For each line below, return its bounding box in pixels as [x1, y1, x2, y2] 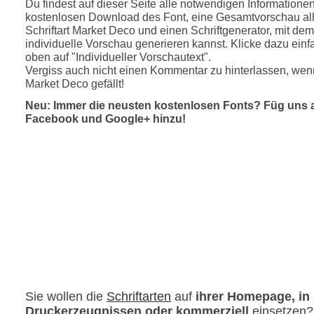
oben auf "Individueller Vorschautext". [25, 50, 211, 63]
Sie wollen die [25, 289, 107, 303]
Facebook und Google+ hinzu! [25, 111, 186, 125]
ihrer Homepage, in [196, 289, 310, 303]
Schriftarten [107, 289, 171, 303]
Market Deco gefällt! [25, 76, 124, 90]
